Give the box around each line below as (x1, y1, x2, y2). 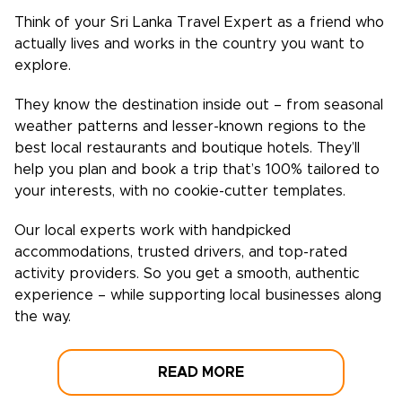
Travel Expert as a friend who (172, 15, 384, 30)
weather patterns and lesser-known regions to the (14, 119, 366, 134)
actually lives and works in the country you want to (14, 37, 364, 51)
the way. (14, 310, 71, 324)
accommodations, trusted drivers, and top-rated (14, 245, 347, 259)
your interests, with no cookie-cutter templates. (14, 184, 345, 198)
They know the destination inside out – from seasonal (14, 98, 383, 112)
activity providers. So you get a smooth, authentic (14, 267, 360, 281)
